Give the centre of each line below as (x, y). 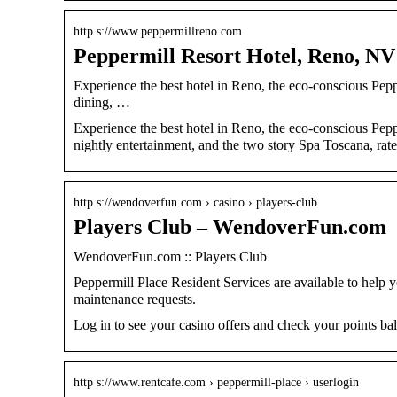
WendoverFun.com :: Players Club (170, 256)
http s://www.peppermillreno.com (158, 31)
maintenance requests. (135, 299)
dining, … (102, 102)
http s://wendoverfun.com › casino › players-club (195, 202)
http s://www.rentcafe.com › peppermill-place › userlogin (216, 382)
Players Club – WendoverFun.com (230, 226)
